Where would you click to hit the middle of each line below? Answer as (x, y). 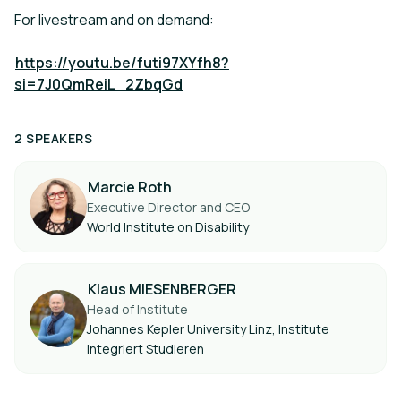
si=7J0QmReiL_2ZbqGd (98, 84)
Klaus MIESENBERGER (162, 289)
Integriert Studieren (145, 349)
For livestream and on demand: (114, 20)
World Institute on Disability (168, 227)
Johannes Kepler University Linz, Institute (208, 329)
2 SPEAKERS (53, 138)
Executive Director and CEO (168, 207)
